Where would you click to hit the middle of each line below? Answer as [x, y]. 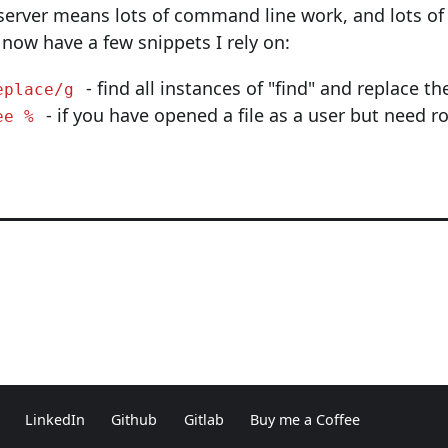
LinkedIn [54, 419]
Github [134, 419]
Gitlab [203, 419]
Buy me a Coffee [305, 419]
